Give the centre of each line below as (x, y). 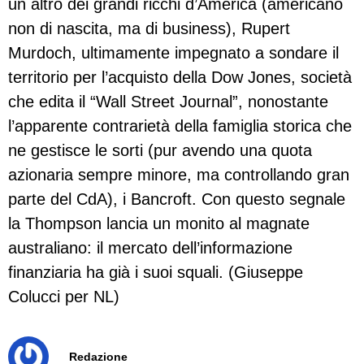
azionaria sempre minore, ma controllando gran (179, 174)
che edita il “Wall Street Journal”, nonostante (168, 101)
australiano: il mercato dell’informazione (150, 247)
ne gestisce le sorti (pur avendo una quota (160, 150)
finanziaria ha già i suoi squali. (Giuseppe (156, 272)
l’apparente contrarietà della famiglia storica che (180, 126)
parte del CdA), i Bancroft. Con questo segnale (177, 199)
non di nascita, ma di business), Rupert (149, 28)
